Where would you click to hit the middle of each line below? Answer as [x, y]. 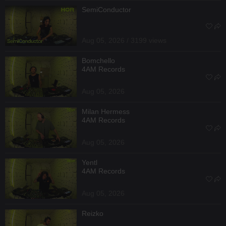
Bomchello [98, 60]
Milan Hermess [106, 111]
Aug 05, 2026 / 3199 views [124, 40]
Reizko [93, 213]
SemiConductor [106, 9]
